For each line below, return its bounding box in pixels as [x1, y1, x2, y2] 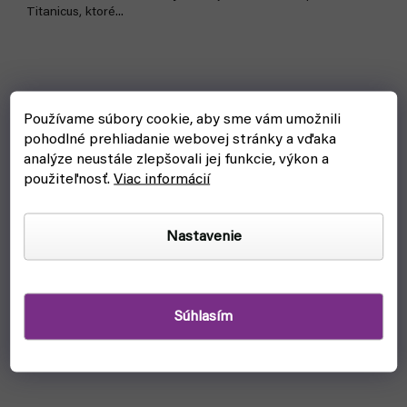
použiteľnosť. [24, 172, 114, 187]
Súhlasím [174, 309, 233, 324]
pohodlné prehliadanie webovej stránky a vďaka [24, 132, 337, 147]
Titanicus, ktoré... [26, 6, 124, 19]
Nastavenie [165, 229, 242, 244]
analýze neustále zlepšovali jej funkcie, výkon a [24, 152, 330, 167]
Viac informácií [114, 172, 211, 187]
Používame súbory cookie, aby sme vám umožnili [24, 112, 342, 127]
